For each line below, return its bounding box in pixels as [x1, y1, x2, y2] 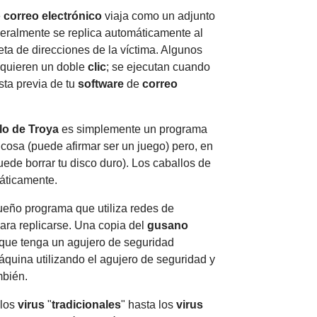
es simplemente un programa [59, 122, 207, 135]
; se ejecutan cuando [106, 60, 210, 73]
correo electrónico [4, 9, 102, 22]
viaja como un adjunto [102, 9, 215, 22]
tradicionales [52, 298, 121, 311]
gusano [147, 219, 188, 231]
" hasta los [121, 298, 176, 311]
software [78, 77, 124, 90]
